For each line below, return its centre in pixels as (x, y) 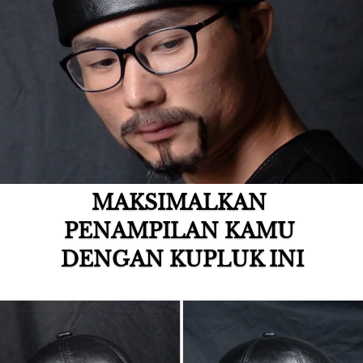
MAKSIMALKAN (179, 203)
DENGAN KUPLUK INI (182, 260)
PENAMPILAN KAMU (179, 232)
